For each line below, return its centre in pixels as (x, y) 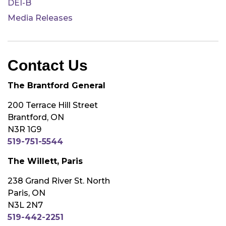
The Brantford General (56, 86)
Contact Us (48, 65)
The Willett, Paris (45, 161)
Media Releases (40, 18)
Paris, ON (26, 193)
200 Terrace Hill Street (53, 105)
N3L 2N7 (25, 205)
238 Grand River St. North (59, 181)
